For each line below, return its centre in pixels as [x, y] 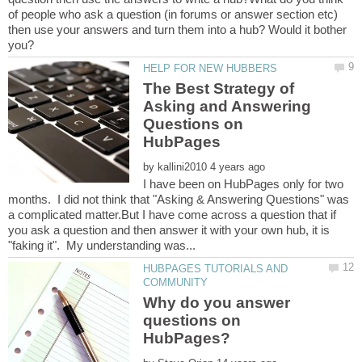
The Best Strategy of [219, 88]
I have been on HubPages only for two [244, 183]
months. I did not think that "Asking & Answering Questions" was [179, 199]
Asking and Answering [227, 106]
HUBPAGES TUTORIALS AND [216, 268]
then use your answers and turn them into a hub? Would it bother [177, 29]
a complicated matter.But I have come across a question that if [172, 214]
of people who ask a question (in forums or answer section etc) [173, 14]
